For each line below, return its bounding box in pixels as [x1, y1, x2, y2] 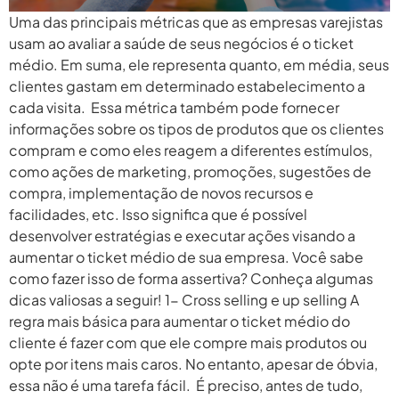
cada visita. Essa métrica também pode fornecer [9, 97, 339, 117]
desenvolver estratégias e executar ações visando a [9, 225, 355, 245]
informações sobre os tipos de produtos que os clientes [9, 118, 384, 138]
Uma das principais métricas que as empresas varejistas [9, 12, 383, 31]
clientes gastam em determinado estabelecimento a [9, 76, 365, 95]
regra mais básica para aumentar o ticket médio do [9, 311, 350, 330]
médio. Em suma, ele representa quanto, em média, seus [9, 54, 389, 74]
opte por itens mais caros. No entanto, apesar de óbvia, [9, 354, 378, 373]
